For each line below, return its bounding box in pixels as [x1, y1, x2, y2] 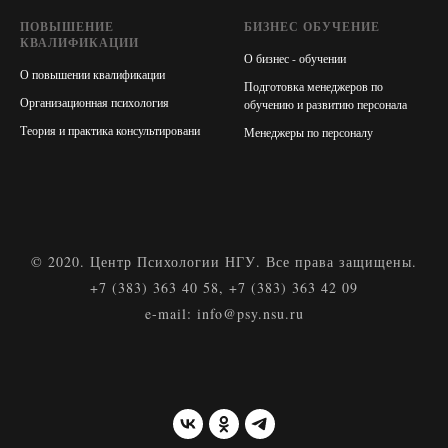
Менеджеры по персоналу [244, 124, 373, 141]
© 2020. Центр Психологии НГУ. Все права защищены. [31, 252, 417, 272]
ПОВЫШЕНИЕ [20, 18, 114, 36]
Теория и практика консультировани [20, 122, 200, 139]
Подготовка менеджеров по [244, 78, 383, 95]
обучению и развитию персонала [244, 96, 407, 113]
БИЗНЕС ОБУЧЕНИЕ [244, 18, 380, 36]
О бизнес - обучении [244, 50, 346, 67]
